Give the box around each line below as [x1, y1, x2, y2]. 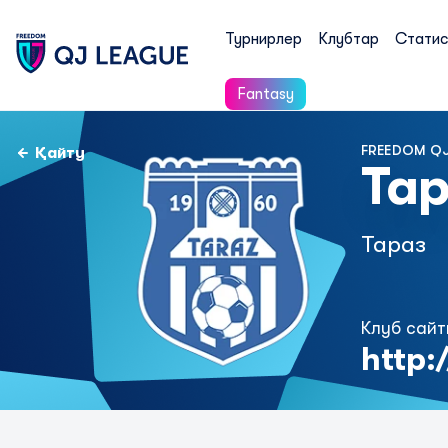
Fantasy [236, 85, 294, 103]
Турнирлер [224, 30, 302, 48]
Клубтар [317, 30, 379, 48]
